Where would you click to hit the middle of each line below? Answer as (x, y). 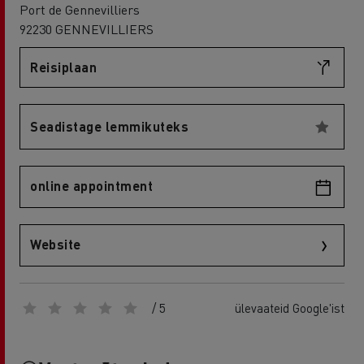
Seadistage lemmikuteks (109, 126)
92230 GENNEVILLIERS (87, 29)
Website (56, 244)
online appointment (91, 186)
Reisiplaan (63, 67)
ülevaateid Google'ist (290, 308)
